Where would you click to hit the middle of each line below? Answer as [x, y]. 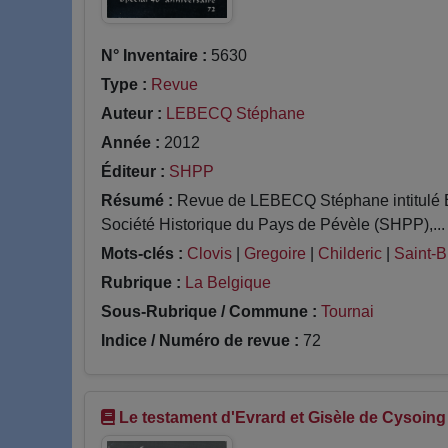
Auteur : [131, 113]
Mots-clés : [142, 253]
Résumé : [137, 200]
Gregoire [275, 253]
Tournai [347, 311]
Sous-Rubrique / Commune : [209, 311]
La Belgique [228, 282]
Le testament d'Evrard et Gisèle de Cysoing [282, 417]
